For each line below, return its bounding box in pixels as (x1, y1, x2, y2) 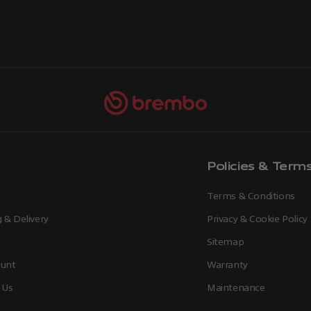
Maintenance (207, 282, 265, 293)
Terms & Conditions (207, 190, 295, 201)
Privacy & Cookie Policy (207, 213, 308, 224)
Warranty (207, 259, 248, 270)
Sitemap (207, 236, 244, 247)
